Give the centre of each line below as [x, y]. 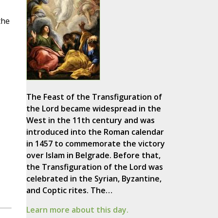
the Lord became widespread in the [93, 109]
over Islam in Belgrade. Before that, [93, 155]
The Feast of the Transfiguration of [94, 97]
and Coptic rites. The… [69, 191]
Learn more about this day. [77, 210]
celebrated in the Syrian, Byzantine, [94, 179]
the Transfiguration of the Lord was [94, 167]
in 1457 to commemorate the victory [95, 144]
